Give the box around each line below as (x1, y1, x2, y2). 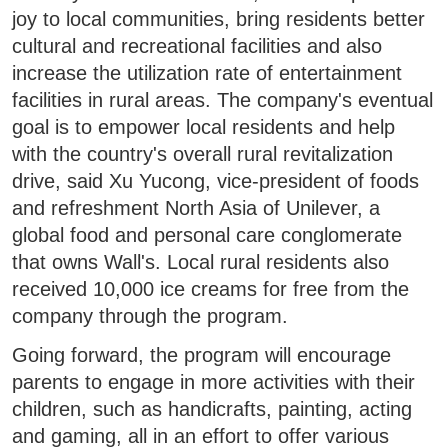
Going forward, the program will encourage (12, 344, 392, 366)
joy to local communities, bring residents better (12, 7, 426, 30)
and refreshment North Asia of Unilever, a (12, 196, 381, 219)
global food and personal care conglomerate (12, 223, 403, 246)
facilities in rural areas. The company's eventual (12, 88, 434, 111)
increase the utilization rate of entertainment (12, 61, 403, 84)
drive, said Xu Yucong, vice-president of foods (12, 169, 420, 192)
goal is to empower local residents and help (12, 115, 396, 138)
